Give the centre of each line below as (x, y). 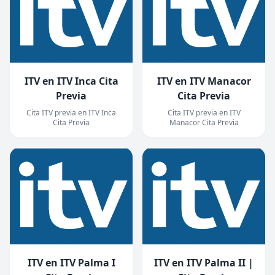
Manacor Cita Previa (204, 122)
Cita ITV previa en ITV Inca (71, 113)
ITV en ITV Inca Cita (71, 81)
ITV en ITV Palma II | (204, 263)
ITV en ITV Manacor (204, 81)
